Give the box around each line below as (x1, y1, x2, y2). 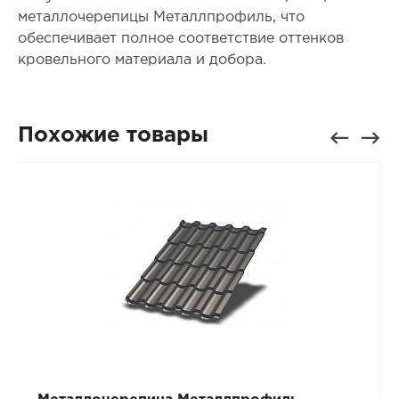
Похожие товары (17, 126, 208, 146)
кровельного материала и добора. (17, 53, 266, 68)
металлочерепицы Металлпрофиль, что (17, 11, 305, 25)
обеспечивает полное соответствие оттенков (17, 32, 344, 46)
